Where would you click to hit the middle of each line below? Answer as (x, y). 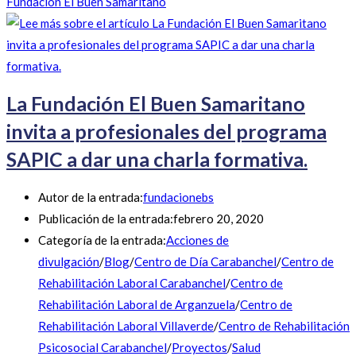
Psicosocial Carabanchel (103, 347)
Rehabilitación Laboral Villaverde (126, 325)
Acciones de (197, 240)
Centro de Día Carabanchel (205, 261)
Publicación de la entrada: (106, 218)
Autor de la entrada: (91, 197)
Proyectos (199, 347)
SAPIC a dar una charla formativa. (157, 159)
